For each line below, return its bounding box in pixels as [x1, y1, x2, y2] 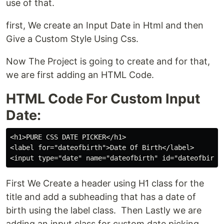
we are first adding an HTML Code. [6, 69, 154, 80]
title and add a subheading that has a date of [6, 191, 196, 202]
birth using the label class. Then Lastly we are [6, 205, 201, 215]
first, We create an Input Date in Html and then [6, 20, 203, 30]
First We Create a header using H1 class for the [6, 178, 204, 188]
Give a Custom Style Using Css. [6, 33, 138, 44]
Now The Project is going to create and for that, [6, 56, 210, 66]
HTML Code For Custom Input [6, 90, 200, 107]
